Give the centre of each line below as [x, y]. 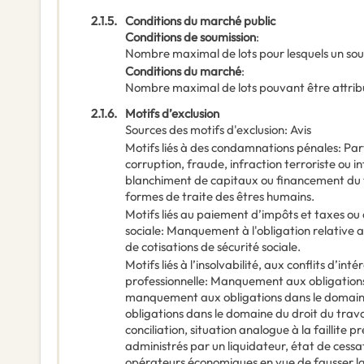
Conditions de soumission [191, 37]
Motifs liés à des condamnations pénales [232, 148]
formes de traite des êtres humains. [220, 197]
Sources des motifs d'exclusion [205, 130]
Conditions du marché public [200, 21]
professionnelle [165, 281]
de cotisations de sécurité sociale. [213, 247]
